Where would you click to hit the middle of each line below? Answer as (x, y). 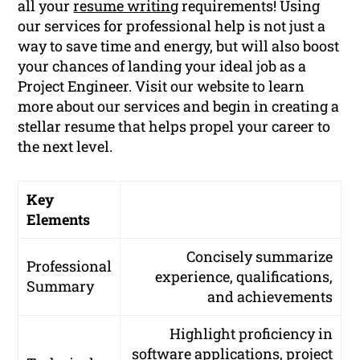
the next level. (65, 147)
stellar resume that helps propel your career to (174, 127)
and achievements (270, 297)
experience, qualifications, (244, 277)
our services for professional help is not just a (172, 26)
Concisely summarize (260, 257)
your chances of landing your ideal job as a (162, 66)
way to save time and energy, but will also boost (179, 46)
